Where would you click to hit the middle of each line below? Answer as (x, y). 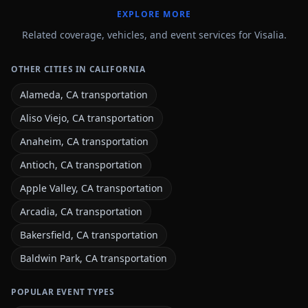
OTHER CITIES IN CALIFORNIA (78, 69)
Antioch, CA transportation (81, 165)
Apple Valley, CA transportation (91, 188)
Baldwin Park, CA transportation (93, 258)
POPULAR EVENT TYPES (63, 292)
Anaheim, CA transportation (84, 141)
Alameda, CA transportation (84, 95)
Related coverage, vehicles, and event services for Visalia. (154, 35)
